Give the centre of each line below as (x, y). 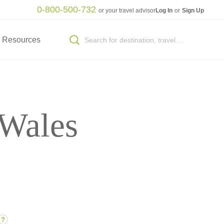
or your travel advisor (127, 10)
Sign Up (193, 10)
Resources (21, 40)
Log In (164, 10)
